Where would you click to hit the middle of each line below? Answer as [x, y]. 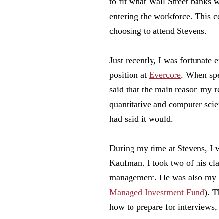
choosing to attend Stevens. [158, 31]
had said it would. [141, 119]
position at [129, 75]
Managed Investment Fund [157, 192]
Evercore [165, 75]
